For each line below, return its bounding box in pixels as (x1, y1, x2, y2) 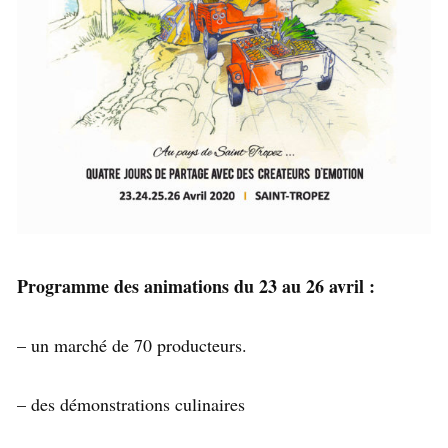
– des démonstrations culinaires (17, 392, 245, 417)
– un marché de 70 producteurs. (17, 333, 247, 358)
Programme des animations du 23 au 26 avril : (17, 273, 381, 300)
